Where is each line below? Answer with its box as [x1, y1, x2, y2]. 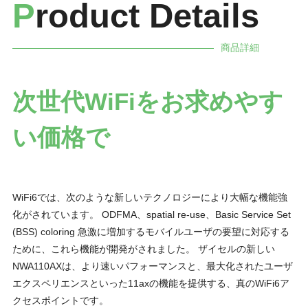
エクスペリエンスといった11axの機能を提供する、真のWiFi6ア [12, 278, 289, 289]
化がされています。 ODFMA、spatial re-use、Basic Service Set [12, 209, 291, 221]
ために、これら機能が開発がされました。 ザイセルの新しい [12, 243, 275, 255]
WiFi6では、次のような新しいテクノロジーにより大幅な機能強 [12, 192, 287, 203]
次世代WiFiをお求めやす [12, 87, 283, 115]
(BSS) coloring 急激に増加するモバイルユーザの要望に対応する [12, 226, 289, 238]
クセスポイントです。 [12, 295, 109, 307]
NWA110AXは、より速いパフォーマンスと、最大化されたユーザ [12, 261, 293, 272]
